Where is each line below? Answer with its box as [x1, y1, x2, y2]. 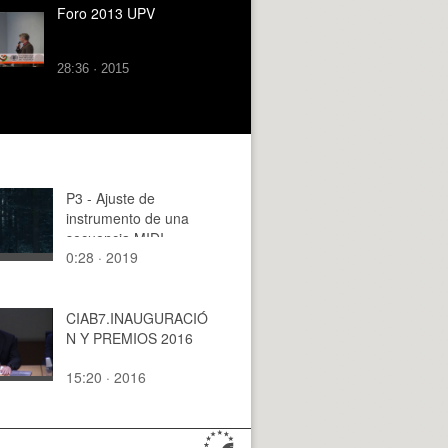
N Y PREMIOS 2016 [66, 327, 193, 348]
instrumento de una [66, 207, 189, 228]
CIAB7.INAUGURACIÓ [66, 307, 208, 328]
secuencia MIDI [66, 227, 164, 248]
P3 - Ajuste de [66, 187, 155, 208]
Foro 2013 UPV [57, 2, 155, 23]
